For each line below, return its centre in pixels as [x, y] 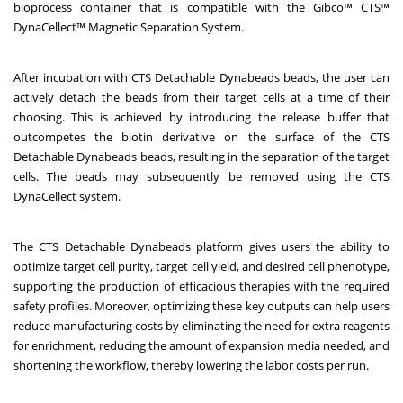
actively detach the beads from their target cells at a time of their [201, 98]
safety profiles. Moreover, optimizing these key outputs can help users [201, 306]
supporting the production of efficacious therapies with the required [201, 287]
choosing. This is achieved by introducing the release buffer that [201, 117]
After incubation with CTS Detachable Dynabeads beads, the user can [201, 78]
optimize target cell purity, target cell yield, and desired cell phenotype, [201, 267]
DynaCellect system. [68, 197]
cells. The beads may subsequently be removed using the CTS [201, 177]
